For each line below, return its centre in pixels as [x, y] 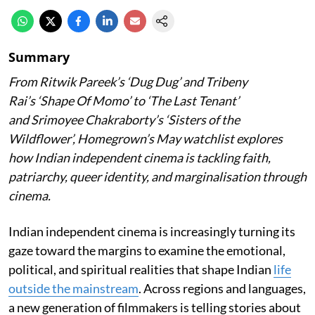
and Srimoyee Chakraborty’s [87, 120]
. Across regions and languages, [222, 288]
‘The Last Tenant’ [193, 101]
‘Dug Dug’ [154, 82]
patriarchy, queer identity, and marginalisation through [157, 176]
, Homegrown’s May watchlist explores [178, 139]
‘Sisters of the [202, 120]
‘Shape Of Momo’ [84, 101]
